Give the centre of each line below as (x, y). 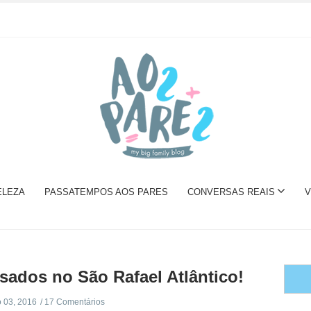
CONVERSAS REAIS (231, 192)
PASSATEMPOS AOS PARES (106, 192)
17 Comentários (74, 302)
